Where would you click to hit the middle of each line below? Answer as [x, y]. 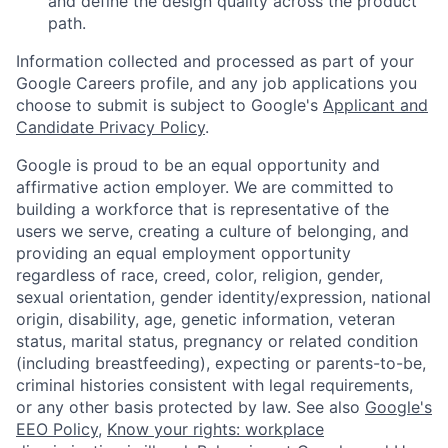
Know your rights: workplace [215, 428]
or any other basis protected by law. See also [190, 406]
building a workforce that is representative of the [202, 208]
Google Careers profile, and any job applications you [216, 82]
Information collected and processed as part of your [215, 60]
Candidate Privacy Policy [110, 126]
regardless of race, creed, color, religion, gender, [199, 274]
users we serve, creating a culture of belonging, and [212, 230]
